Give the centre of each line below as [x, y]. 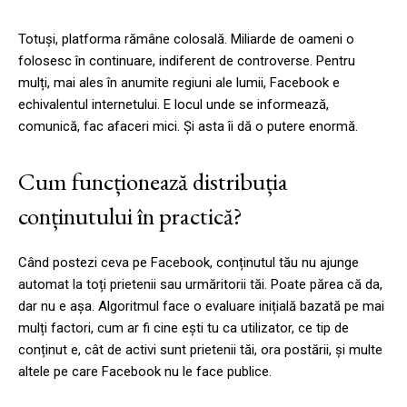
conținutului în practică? [130, 215]
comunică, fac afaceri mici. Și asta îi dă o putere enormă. [188, 126]
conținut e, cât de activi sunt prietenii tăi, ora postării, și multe [200, 349]
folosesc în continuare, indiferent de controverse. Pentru [187, 60]
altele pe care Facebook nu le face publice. [145, 371]
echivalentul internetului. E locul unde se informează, [174, 104]
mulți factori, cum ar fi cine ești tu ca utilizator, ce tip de [184, 328]
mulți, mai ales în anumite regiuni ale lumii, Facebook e [179, 82]
